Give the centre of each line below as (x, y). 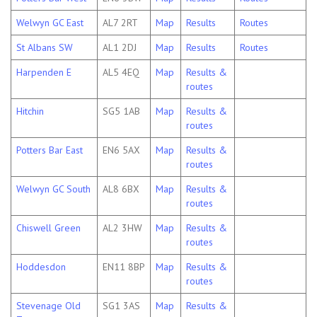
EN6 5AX (121, 150)
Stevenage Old (48, 306)
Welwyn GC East (50, 23)
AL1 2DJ (120, 48)
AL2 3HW (122, 228)
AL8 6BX (121, 189)
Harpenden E (44, 73)
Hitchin (30, 111)
